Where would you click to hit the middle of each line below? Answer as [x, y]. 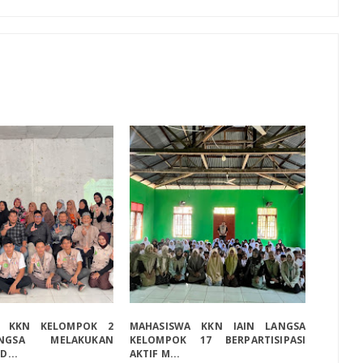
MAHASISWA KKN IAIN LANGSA [218, 327]
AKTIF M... [155, 354]
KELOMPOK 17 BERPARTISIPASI [218, 340]
